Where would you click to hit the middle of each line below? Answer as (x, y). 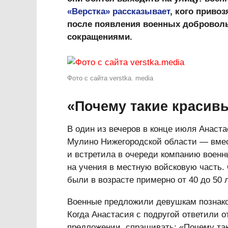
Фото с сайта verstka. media (110, 78)
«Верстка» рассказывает (119, 11)
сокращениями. (100, 37)
